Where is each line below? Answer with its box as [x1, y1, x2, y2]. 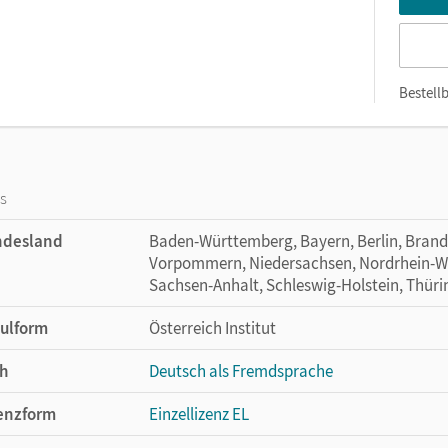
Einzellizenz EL [149, 403, 249, 425]
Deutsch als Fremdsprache [149, 360, 333, 382]
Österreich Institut [149, 317, 276, 339]
